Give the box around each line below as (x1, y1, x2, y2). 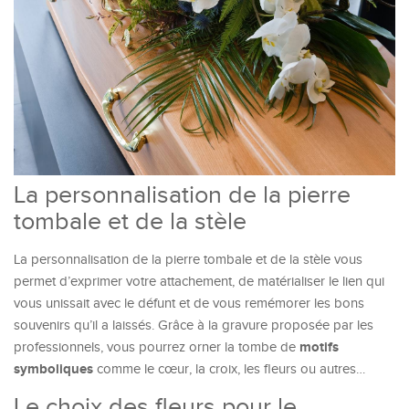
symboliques (14, 361, 93, 379)
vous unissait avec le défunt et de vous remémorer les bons (14, 296, 364, 312)
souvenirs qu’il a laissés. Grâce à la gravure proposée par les (14, 318, 373, 334)
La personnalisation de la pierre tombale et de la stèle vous (14, 252, 362, 268)
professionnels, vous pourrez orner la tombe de (14, 340, 299, 356)
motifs (299, 339, 339, 357)
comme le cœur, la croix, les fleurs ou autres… (93, 362, 365, 378)
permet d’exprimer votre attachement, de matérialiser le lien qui (14, 274, 384, 290)
